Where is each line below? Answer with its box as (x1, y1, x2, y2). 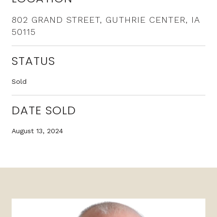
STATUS (12, 52, 55, 69)
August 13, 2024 (12, 126, 63, 135)
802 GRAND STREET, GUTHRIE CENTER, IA (12, 14, 200, 25)
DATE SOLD (12, 102, 76, 118)
